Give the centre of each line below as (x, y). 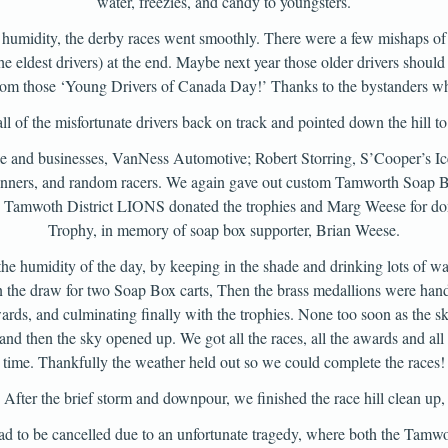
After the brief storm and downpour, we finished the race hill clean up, (224, 397)
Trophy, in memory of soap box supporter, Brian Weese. (224, 229)
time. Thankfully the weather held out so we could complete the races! (224, 361)
